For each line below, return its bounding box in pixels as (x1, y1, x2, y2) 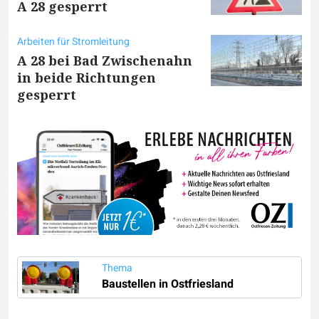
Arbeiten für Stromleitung (17, 33, 130, 49)
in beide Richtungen (17, 68, 156, 86)
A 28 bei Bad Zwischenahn (17, 51, 192, 69)
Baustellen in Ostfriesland (102, 276, 234, 293)
